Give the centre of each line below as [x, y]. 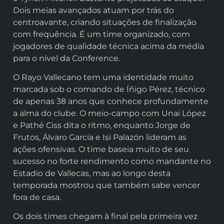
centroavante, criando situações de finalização [105, 22]
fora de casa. [37, 197]
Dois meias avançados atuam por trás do [93, 10]
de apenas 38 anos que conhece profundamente [111, 101]
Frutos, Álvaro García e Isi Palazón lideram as [100, 137]
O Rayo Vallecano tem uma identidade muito [103, 77]
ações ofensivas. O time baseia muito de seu [101, 149]
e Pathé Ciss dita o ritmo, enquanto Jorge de [102, 125]
